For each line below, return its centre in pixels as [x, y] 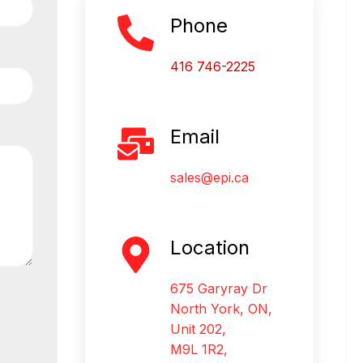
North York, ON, [221, 308]
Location [209, 247]
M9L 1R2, [199, 349]
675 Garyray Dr [218, 288]
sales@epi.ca [209, 177]
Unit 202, [198, 329]
